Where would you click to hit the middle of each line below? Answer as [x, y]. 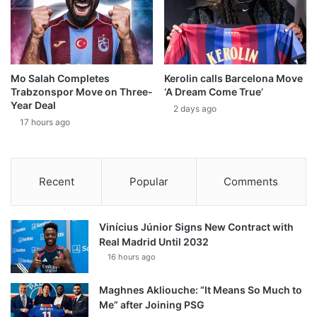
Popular [149, 181]
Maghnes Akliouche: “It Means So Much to [201, 290]
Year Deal [33, 105]
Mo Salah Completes [60, 78]
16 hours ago [132, 257]
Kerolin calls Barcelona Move [234, 78]
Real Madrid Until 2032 [154, 242]
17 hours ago [45, 122]
